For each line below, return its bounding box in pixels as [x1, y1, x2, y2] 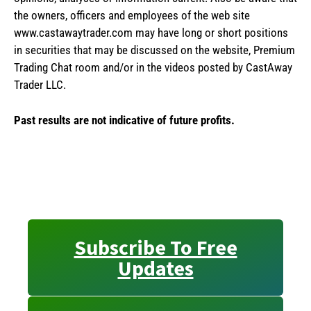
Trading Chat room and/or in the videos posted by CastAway [14, 60, 292, 75]
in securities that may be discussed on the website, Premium [14, 43, 295, 58]
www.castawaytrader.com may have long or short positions [14, 26, 288, 40]
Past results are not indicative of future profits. [14, 112, 235, 127]
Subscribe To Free [74, 233, 237, 260]
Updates [117, 254, 194, 281]
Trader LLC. [14, 78, 66, 92]
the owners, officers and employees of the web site [14, 8, 250, 23]
